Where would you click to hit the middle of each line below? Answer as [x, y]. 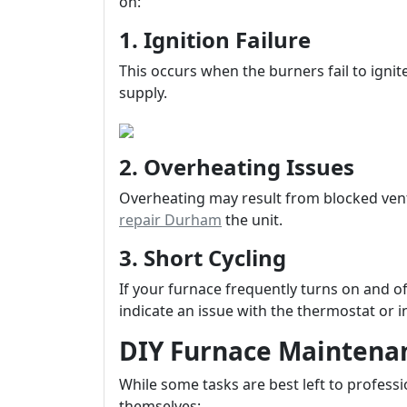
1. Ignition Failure [215, 40]
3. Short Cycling [203, 258]
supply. [143, 93]
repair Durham [170, 220]
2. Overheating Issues [237, 167]
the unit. [252, 220]
